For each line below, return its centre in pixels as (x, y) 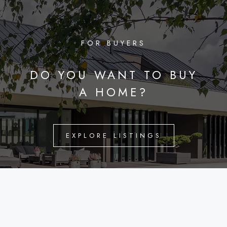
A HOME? (113, 92)
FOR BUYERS (113, 43)
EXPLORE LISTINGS (113, 135)
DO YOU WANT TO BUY (113, 75)
